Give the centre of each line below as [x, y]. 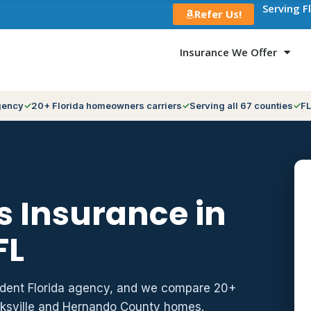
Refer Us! [218, 14]
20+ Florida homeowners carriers [107, 105]
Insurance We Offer [228, 52]
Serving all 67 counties [241, 105]
